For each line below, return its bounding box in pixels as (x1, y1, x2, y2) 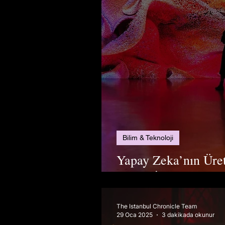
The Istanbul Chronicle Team (117, 202, 197, 210)
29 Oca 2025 (117, 211, 153, 218)
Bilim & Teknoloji (123, 134, 173, 142)
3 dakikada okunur (162, 211, 214, 218)
